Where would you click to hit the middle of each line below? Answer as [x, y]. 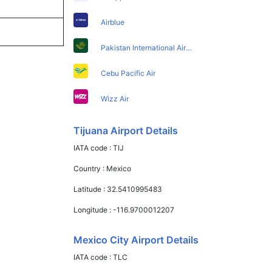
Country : [90, 168]
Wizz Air [115, 98]
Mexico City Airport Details [136, 240]
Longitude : [93, 209]
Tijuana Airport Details [126, 130]
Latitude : [90, 189]
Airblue [113, 22]
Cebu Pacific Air [128, 73]
